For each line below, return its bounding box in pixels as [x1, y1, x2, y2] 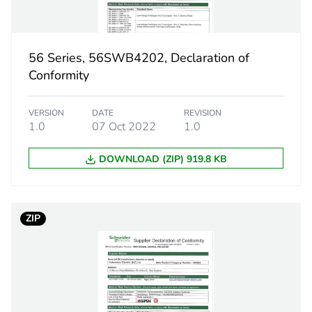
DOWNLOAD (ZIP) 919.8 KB [98, 153, 227, 166]
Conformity [28, 67, 89, 84]
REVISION [183, 107, 221, 119]
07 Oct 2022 [91, 119, 156, 135]
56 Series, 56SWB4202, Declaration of [28, 49, 249, 67]
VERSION [28, 107, 64, 119]
